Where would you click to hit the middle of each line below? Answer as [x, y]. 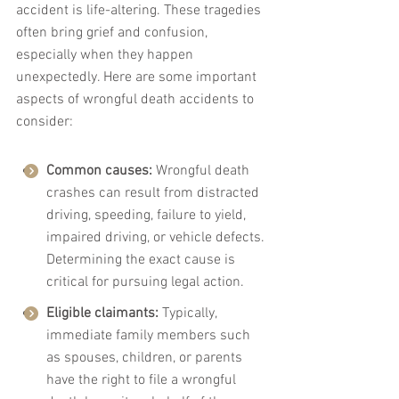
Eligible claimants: [102, 314]
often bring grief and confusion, [114, 33]
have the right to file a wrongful [143, 381]
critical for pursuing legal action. [145, 283]
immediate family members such [150, 336]
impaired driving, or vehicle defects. [157, 238]
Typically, [189, 314]
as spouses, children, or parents [146, 358]
